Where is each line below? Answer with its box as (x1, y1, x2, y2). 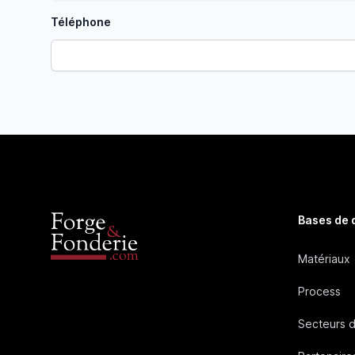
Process (298, 284, 341, 298)
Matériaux (298, 252, 350, 265)
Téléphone (51, 15, 111, 29)
